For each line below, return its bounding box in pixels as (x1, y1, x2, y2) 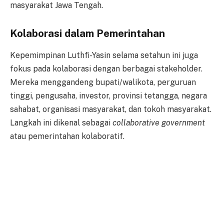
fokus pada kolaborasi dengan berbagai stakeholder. (10, 64, 202, 74)
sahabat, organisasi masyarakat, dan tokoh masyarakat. (10, 104, 211, 114)
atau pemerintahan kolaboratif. (10, 131, 124, 141)
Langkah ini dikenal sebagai (10, 118, 112, 128)
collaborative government (112, 118, 205, 128)
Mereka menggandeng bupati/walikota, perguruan (10, 77, 196, 87)
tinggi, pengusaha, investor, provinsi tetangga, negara (10, 91, 207, 101)
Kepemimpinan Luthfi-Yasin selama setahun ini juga (10, 50, 198, 60)
